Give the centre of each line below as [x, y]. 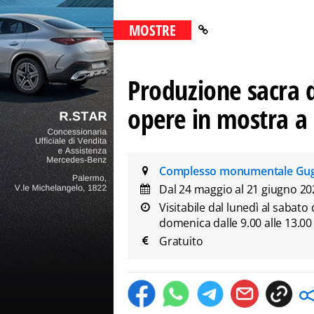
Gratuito [181, 241]
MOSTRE [152, 30]
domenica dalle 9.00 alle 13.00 [236, 223]
